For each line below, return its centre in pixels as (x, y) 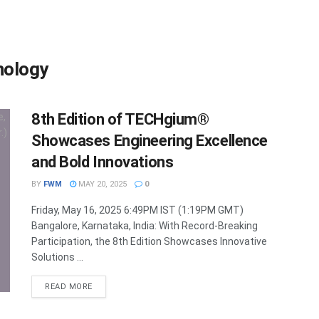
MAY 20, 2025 (101, 184)
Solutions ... (57, 257)
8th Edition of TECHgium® (120, 119)
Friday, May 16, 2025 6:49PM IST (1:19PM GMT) (137, 210)
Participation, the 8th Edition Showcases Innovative (149, 241)
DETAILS (109, 286)
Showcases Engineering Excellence (150, 141)
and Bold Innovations (103, 162)
